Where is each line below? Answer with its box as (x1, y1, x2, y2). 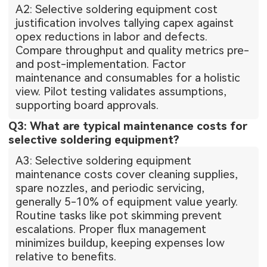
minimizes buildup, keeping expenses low (15, 236, 225, 250)
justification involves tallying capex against (15, 16, 234, 30)
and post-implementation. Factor (15, 57, 187, 72)
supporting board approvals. (15, 98, 159, 113)
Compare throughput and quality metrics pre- (15, 44, 250, 58)
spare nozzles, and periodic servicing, (15, 181, 205, 195)
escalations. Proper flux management (15, 222, 207, 237)
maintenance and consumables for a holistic (15, 71, 241, 85)
